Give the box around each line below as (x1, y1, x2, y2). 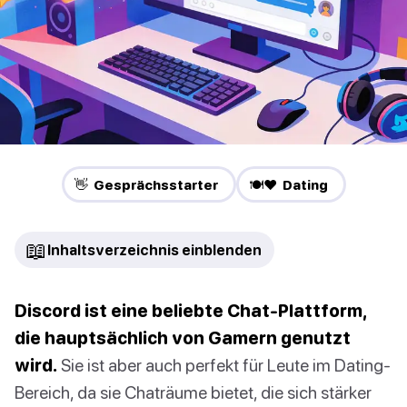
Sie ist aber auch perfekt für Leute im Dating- (57, 354, 391, 376)
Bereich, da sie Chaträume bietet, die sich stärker (15, 382, 372, 403)
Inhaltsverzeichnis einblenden (47, 242, 262, 259)
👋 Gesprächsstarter (74, 176, 218, 194)
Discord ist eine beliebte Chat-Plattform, (15, 300, 366, 322)
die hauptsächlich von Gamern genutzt (15, 327, 351, 349)
